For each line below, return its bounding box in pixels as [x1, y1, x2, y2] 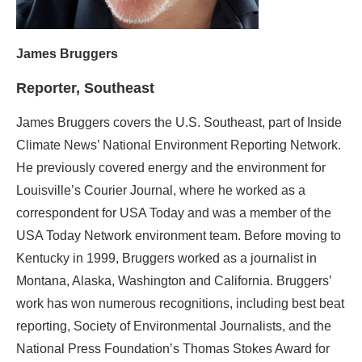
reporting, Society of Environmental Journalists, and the [16, 318, 331, 333]
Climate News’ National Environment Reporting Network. [16, 137, 341, 152]
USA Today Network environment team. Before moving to [16, 228, 341, 242]
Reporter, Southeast [16, 79, 154, 96]
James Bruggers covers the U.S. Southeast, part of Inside [16, 115, 342, 129]
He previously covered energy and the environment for [16, 160, 326, 175]
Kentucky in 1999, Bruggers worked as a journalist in [16, 250, 317, 265]
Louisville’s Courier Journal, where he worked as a [16, 183, 305, 197]
